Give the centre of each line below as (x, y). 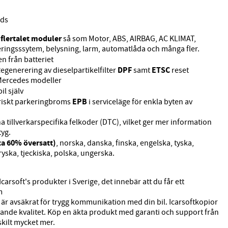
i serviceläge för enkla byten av (140, 102)
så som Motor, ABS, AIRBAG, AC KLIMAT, (130, 39)
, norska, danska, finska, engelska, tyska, (125, 143)
